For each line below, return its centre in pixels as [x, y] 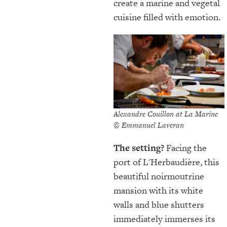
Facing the [185, 148]
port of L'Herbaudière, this [166, 162]
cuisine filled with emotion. [167, 17]
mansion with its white [158, 191]
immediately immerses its [164, 219]
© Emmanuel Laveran [149, 125]
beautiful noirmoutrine [159, 176]
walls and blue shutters [159, 205]
